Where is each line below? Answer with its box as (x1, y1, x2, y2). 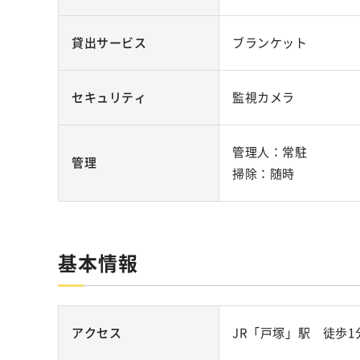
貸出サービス (72, 34, 147, 51)
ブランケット (232, 34, 308, 51)
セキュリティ (72, 88, 147, 106)
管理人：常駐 (232, 143, 308, 161)
